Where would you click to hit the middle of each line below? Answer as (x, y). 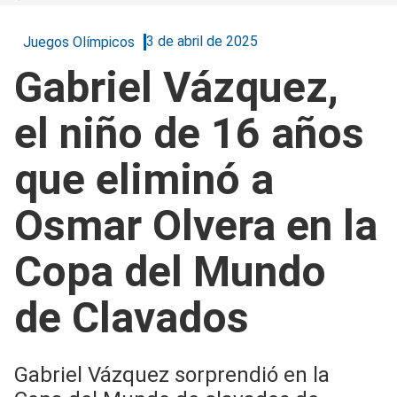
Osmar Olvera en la (196, 225)
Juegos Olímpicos (79, 42)
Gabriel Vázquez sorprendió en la (172, 374)
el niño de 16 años (189, 133)
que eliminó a (144, 179)
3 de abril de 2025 (202, 42)
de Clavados (132, 317)
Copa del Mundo (170, 271)
